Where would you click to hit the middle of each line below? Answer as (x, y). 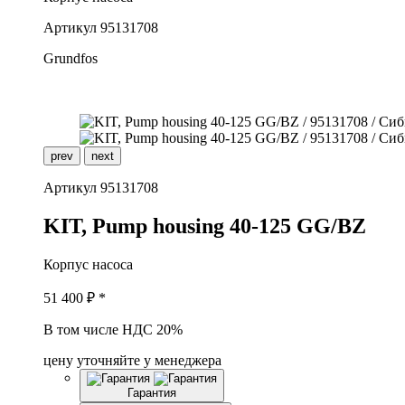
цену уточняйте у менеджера (132, 360)
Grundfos (71, 58)
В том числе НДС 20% (113, 329)
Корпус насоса (88, 264)
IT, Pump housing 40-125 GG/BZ (213, 226)
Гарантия (152, 392)
